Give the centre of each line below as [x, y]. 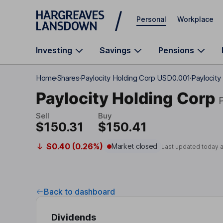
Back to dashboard [79, 192]
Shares [68, 78]
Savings [115, 50]
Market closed [134, 146]
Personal [151, 19]
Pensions [176, 50]
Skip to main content [72, 12]
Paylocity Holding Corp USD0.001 [135, 78]
